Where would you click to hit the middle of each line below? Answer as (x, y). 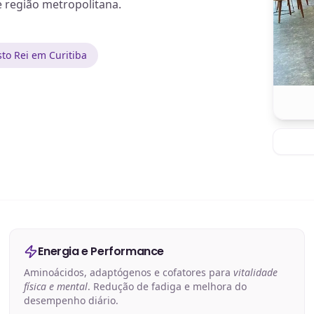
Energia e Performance (101, 252)
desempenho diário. (71, 301)
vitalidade (256, 273)
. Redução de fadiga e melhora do (168, 287)
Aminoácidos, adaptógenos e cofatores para (129, 273)
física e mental (56, 287)
